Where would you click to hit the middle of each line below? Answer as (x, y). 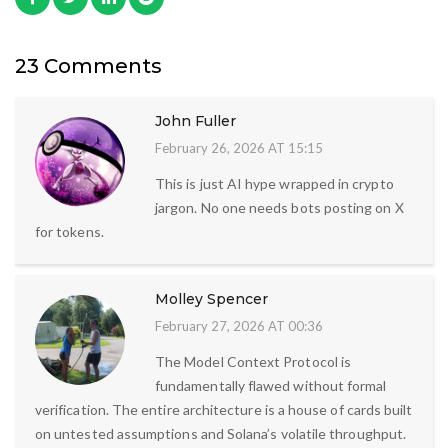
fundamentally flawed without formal (271, 386)
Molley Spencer (211, 299)
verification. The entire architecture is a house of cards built (224, 410)
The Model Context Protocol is (253, 362)
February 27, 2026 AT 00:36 (239, 326)
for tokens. (69, 232)
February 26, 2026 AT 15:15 (239, 148)
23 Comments (88, 66)
